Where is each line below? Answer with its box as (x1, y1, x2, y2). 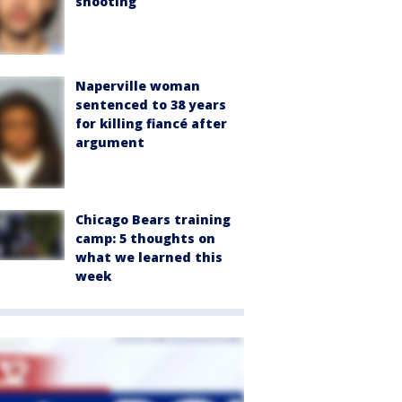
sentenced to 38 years (75, 96, 226, 114)
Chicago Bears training (75, 211, 231, 229)
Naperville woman (75, 77, 200, 95)
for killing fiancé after (75, 115, 227, 133)
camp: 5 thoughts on (75, 230, 215, 248)
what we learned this (75, 249, 223, 267)
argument (75, 134, 144, 152)
